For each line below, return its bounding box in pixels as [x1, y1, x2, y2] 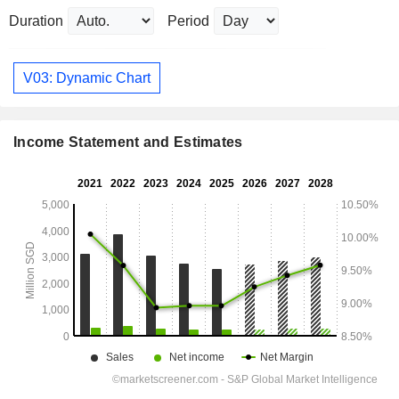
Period [167, 13, 209, 29]
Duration [9, 13, 63, 29]
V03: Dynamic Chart [23, 69, 151, 85]
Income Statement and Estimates [13, 134, 243, 151]
